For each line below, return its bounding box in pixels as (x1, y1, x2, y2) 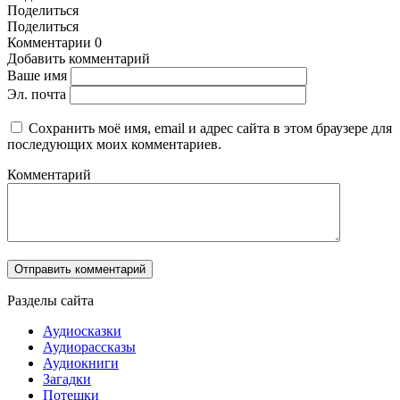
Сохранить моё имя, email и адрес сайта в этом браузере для (29, 121, 392, 137)
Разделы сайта (7, 293, 94, 309)
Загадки (43, 371, 91, 387)
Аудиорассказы (43, 339, 136, 355)
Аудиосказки (43, 323, 121, 339)
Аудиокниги (43, 355, 119, 371)
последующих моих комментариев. (7, 137, 221, 153)
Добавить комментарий (7, 51, 150, 67)
